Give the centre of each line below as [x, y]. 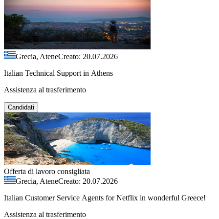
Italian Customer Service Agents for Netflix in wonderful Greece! [105, 197]
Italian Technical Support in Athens [58, 73]
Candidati [21, 107]
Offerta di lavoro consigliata [47, 171]
